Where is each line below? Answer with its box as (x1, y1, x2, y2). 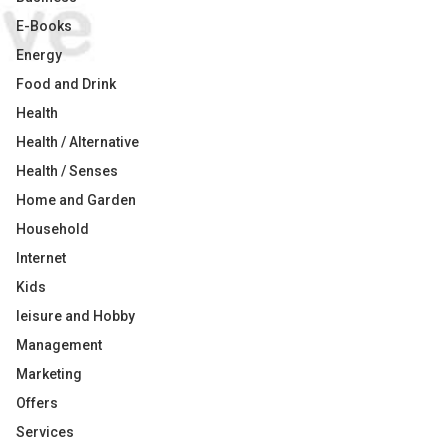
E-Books (16, 18, 72, 34)
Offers (16, 395, 58, 411)
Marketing (16, 366, 82, 382)
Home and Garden (16, 192, 136, 208)
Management (16, 337, 102, 353)
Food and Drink (16, 76, 116, 92)
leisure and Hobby (16, 308, 135, 324)
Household (16, 221, 89, 237)
